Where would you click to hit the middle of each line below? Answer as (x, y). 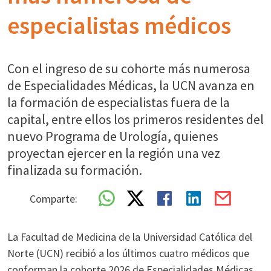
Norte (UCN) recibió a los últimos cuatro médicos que (128, 253)
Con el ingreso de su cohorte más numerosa (129, 68)
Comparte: (53, 199)
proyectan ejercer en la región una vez (114, 153)
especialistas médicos (119, 25)
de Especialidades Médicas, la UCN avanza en (131, 85)
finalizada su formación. (75, 170)
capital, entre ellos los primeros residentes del (135, 119)
